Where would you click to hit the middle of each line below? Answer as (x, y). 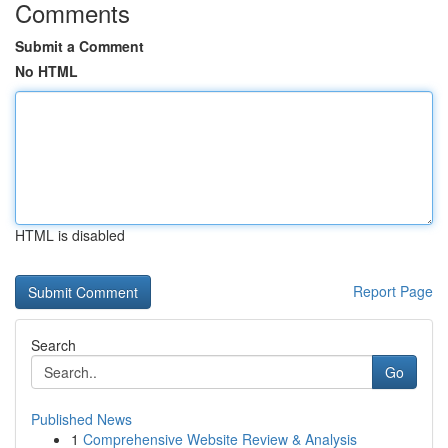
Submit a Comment (79, 46)
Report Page (393, 291)
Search (53, 345)
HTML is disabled (70, 235)
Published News (81, 419)
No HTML (46, 71)
